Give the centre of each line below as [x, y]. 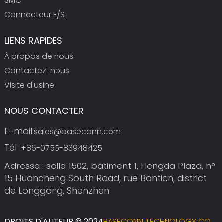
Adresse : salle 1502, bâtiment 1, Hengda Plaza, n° [110, 166]
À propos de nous [39, 56]
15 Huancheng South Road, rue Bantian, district [105, 178]
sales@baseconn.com [77, 131]
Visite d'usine [29, 85]
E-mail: [19, 131]
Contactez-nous [37, 70]
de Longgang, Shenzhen [56, 191]
